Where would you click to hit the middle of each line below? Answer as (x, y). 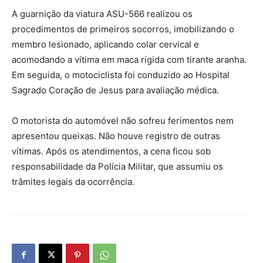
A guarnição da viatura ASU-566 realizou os (102, 14)
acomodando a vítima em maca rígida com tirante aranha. (129, 59)
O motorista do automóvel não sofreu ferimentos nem (123, 120)
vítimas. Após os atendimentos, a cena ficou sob (111, 151)
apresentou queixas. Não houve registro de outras (116, 136)
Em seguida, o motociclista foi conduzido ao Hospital (121, 75)
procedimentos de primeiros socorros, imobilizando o (123, 29)
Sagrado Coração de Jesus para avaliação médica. (115, 90)
